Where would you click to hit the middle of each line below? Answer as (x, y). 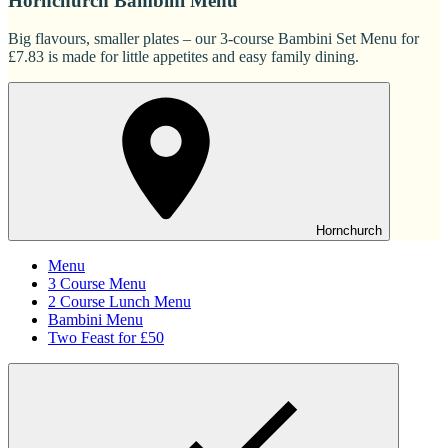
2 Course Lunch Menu (119, 302)
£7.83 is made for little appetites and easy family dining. (183, 57)
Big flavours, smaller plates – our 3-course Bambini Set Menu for (213, 39)
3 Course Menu (97, 284)
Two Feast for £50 (106, 338)
